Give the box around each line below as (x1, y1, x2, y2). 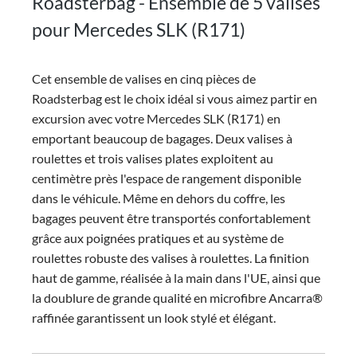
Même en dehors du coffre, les (123, 190, 285, 206)
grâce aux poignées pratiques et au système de (32, 230, 284, 245)
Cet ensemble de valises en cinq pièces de (32, 71, 256, 86)
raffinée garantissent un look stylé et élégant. (32, 310, 276, 325)
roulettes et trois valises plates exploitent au (32, 151, 273, 166)
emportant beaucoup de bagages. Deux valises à (32, 131, 292, 146)
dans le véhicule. (32, 190, 123, 206)
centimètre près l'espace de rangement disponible (32, 171, 301, 186)
